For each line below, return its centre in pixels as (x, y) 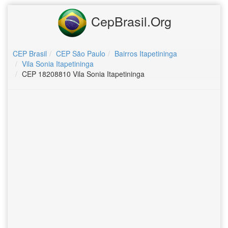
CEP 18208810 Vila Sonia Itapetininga (83, 74)
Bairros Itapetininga (146, 53)
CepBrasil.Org (129, 21)
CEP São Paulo (81, 53)
